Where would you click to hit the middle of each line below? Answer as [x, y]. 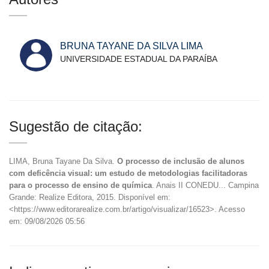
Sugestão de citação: [76, 126]
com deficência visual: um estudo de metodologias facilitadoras [128, 173]
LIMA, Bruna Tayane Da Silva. [63, 161]
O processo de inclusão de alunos [181, 161]
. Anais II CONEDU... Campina [205, 185]
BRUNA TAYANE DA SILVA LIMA [131, 46]
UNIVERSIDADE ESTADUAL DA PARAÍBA [139, 59]
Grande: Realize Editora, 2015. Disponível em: [90, 197]
